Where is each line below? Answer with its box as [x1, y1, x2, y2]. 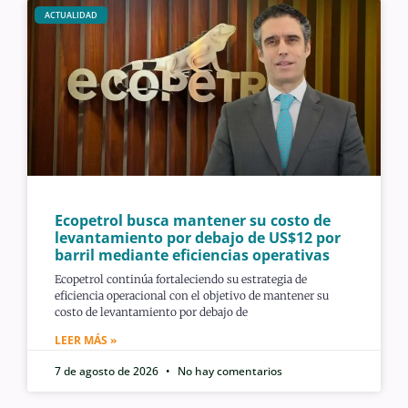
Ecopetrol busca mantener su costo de [55, 209, 331, 230]
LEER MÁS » [55, 331, 117, 348]
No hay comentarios [175, 362, 282, 379]
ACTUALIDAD [44, 9, 97, 22]
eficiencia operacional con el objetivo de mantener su [55, 288, 329, 302]
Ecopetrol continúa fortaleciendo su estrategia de [55, 271, 307, 286]
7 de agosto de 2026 [55, 362, 161, 379]
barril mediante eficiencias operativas [55, 244, 330, 265]
